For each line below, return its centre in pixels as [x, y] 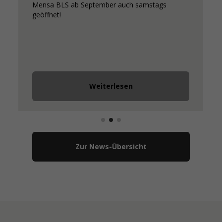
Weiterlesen [111, 86]
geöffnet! [47, 14]
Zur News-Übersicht [111, 146]
